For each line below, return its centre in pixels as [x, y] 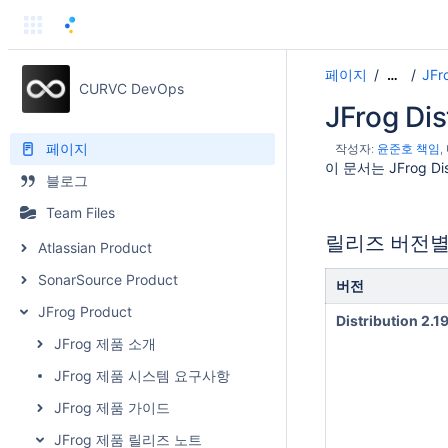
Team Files [80, 212]
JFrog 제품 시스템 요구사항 [142, 375]
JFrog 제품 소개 [105, 343]
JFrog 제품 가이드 [112, 407]
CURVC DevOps [131, 88]
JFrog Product [85, 311]
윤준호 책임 [408, 148]
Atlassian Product [95, 247]
